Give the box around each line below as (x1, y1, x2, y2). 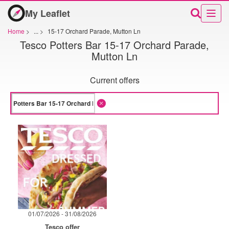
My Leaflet (25, 6, 70, 20)
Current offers (89, 74, 140, 86)
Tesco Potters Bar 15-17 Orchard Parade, (20, 37, 209, 52)
